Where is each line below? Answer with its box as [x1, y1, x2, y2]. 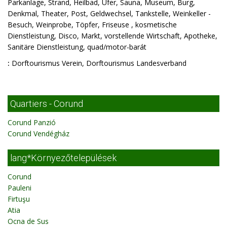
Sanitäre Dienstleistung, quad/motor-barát [8, 42, 146, 52]
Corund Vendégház [8, 129, 69, 138]
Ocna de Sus [8, 216, 49, 226]
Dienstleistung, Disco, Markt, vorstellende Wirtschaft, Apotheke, [8, 31, 217, 41]
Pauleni [8, 183, 31, 193]
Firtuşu [8, 194, 30, 204]
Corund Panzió [8, 118, 56, 127]
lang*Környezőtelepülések [10, 153, 117, 163]
